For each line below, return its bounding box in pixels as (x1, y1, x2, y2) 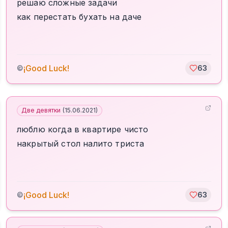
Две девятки (21, 106, 61, 114)
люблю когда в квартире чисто (17, 124, 149, 134)
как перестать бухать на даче (17, 12, 142, 22)
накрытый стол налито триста (17, 138, 145, 149)
